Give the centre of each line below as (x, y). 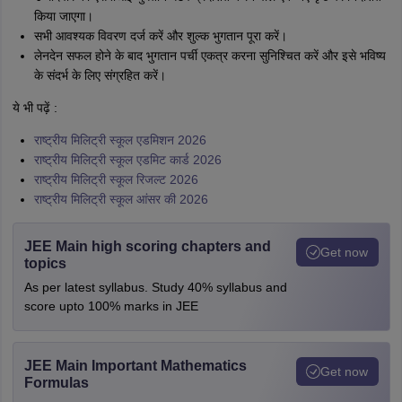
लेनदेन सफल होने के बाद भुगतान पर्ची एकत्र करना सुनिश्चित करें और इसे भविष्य (210, 56)
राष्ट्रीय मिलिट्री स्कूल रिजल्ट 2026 (116, 180)
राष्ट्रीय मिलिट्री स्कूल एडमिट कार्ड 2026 (127, 160)
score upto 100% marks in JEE (111, 306)
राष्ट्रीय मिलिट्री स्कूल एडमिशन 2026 (120, 140)
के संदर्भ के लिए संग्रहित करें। (100, 76)
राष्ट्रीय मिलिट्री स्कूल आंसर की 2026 (121, 200)
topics (45, 264)
